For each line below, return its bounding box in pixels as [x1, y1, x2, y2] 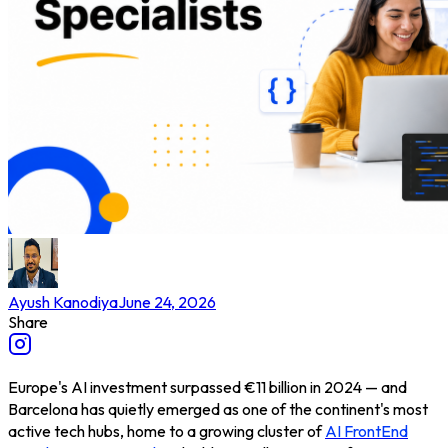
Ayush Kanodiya [8, 291, 118, 312]
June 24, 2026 [118, 291, 216, 312]
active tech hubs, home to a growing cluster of [8, 420, 325, 441]
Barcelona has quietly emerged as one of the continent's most [8, 398, 428, 419]
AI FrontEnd [325, 420, 408, 441]
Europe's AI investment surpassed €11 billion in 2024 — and [8, 376, 407, 397]
